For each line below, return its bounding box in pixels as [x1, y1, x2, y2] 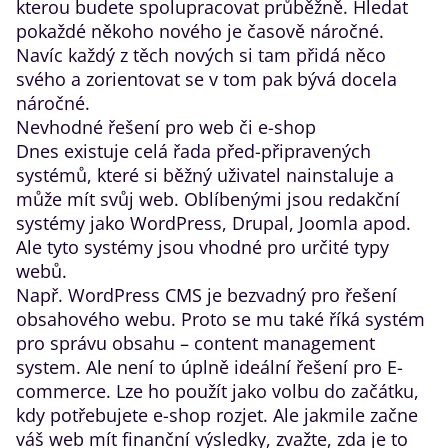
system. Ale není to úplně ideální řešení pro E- [16, 355, 403, 379]
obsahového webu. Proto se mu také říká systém [16, 307, 425, 331]
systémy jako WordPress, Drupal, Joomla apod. [16, 211, 411, 235]
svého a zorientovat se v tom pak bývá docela [16, 67, 397, 91]
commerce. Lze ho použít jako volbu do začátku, [16, 379, 419, 403]
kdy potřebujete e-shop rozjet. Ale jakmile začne [16, 403, 418, 427]
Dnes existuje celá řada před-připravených [16, 139, 371, 163]
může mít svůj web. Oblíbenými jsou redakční [16, 187, 400, 211]
